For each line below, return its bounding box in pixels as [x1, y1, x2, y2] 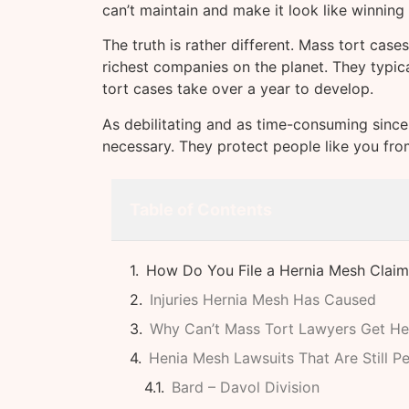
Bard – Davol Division [172, 378, 320, 397]
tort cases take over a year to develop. [102, 79, 373, 99]
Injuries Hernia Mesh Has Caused [150, 290, 376, 309]
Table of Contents [130, 200, 272, 220]
